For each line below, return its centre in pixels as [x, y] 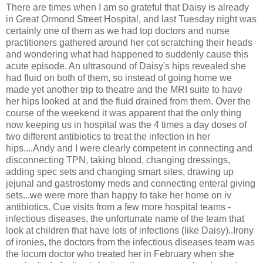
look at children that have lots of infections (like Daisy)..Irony [130, 231]
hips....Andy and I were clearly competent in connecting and [129, 149]
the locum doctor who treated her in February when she [120, 254]
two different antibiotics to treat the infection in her [108, 137]
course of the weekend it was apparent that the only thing [124, 113]
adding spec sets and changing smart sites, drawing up [120, 172]
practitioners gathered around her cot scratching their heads [129, 43]
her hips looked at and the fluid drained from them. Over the [128, 102]
